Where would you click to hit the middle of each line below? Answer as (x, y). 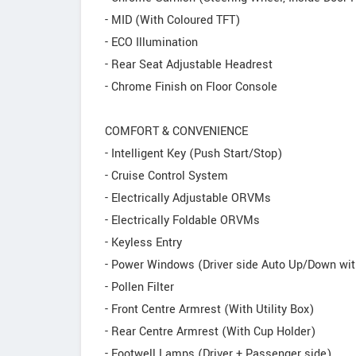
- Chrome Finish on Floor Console (191, 87)
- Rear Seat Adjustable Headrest (189, 65)
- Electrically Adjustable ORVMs (188, 198)
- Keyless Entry (143, 243)
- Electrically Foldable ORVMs (182, 221)
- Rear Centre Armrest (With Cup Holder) (210, 332)
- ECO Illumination (151, 43)
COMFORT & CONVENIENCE (176, 132)
